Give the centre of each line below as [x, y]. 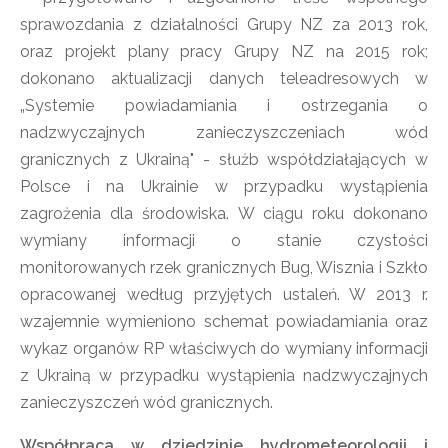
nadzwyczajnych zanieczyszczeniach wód [224, 132]
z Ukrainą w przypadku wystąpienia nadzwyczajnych [224, 375]
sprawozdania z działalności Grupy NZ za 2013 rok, [224, 24]
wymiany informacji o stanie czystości [224, 240]
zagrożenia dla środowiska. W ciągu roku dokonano [224, 213]
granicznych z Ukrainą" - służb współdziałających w [224, 159]
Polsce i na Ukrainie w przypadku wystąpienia [224, 186]
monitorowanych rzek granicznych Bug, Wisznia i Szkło [224, 267]
